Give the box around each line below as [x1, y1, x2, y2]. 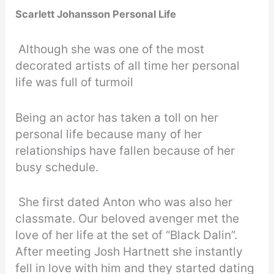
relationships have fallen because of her [15, 143, 235, 158]
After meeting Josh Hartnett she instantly [15, 245, 243, 259]
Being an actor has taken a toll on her [15, 110, 219, 125]
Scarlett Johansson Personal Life [15, 8, 177, 21]
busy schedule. [15, 160, 99, 174]
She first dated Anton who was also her [15, 195, 233, 210]
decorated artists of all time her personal [15, 59, 240, 73]
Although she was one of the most [15, 42, 205, 57]
